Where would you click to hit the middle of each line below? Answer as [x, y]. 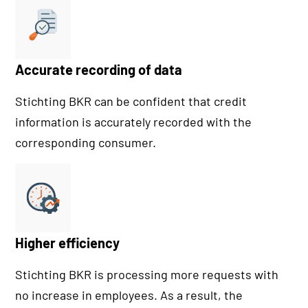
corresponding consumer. [86, 142]
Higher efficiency [68, 243]
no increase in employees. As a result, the [129, 295]
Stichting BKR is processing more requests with [147, 275]
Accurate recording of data [99, 69]
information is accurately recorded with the [134, 121]
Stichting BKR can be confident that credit [131, 101]
